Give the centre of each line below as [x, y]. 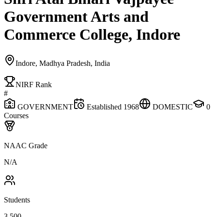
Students [17, 200]
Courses [16, 115]
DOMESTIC [173, 107]
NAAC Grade [26, 145]
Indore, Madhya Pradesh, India [63, 63]
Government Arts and [76, 17]
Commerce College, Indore [92, 35]
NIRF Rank [34, 84]
